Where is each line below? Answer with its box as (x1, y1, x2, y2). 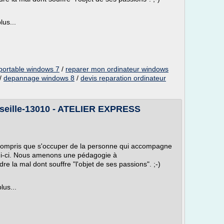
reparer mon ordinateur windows (65, 65, 168, 73)
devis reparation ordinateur (80, 74, 166, 82)
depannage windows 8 (3, 74, 74, 82)
